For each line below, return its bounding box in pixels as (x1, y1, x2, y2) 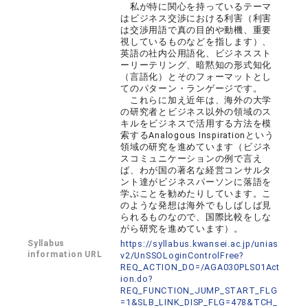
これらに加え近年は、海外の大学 (120, 95, 272, 105)
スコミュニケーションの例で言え (120, 153, 263, 164)
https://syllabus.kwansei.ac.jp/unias (120, 239, 279, 249)
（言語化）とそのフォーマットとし (120, 71, 272, 82)
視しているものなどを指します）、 (120, 36, 272, 47)
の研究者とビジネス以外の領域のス (120, 107, 272, 117)
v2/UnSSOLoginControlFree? (120, 250, 243, 261)
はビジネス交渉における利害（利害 (120, 13, 272, 23)
